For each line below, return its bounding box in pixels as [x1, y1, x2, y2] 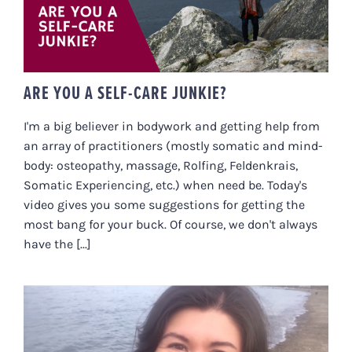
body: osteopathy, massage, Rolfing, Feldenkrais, [24, 158, 298, 174]
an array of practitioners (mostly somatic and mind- [24, 138, 323, 154]
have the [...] [24, 236, 91, 252]
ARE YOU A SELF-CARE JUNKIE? [24, 79, 226, 107]
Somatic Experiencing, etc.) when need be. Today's [24, 178, 307, 193]
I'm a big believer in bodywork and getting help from [24, 119, 320, 134]
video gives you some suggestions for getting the [24, 197, 305, 213]
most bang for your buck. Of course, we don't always [24, 217, 317, 233]
